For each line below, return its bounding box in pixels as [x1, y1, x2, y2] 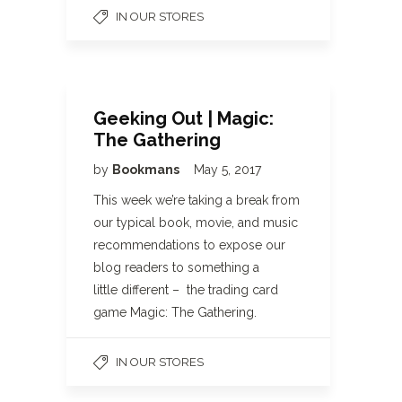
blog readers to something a [93, 260, 259, 275]
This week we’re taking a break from [93, 193, 300, 207]
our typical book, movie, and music [93, 215, 298, 230]
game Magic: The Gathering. [93, 305, 264, 319]
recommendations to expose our [93, 238, 285, 252]
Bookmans [112, 162, 182, 177]
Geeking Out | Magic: [93, 108, 274, 129]
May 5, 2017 [194, 162, 261, 177]
